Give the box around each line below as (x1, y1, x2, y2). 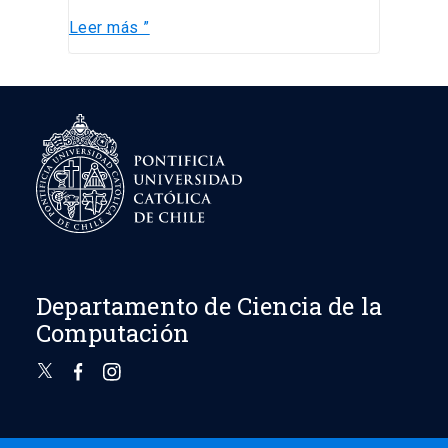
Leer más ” (68, 18, 150, 38)
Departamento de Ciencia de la (36, 289, 383, 322)
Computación (36, 316, 189, 349)
